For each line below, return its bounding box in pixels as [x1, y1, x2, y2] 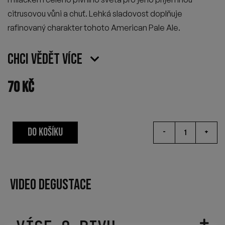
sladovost [113, 8, 149, 19]
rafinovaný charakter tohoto [8, 22, 111, 33]
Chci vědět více [8, 50, 82, 68]
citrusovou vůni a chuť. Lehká [8, 8, 113, 19]
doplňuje [149, 8, 182, 19]
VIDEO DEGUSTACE [10, 176, 91, 194]
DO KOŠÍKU [28, 126, 63, 140]
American [111, 22, 147, 33]
